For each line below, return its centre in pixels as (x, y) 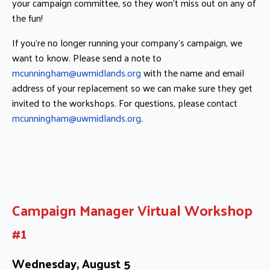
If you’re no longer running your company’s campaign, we (127, 42)
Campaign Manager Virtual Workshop (132, 209)
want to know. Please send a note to (87, 57)
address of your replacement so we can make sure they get (132, 87)
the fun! (27, 17)
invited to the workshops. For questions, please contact (125, 102)
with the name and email (193, 72)
